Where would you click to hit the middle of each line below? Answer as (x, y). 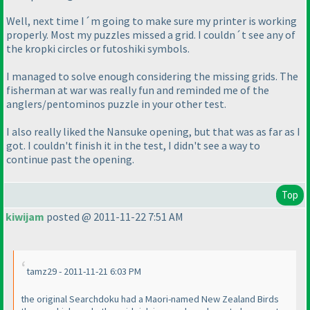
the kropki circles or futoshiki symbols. (98, 49)
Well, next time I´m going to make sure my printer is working (152, 21)
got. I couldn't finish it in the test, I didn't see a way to (133, 146)
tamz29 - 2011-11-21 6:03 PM (84, 272)
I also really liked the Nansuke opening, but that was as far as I (153, 132)
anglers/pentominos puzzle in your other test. (116, 104)
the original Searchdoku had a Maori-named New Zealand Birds (150, 299)
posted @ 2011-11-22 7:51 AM (114, 217)
